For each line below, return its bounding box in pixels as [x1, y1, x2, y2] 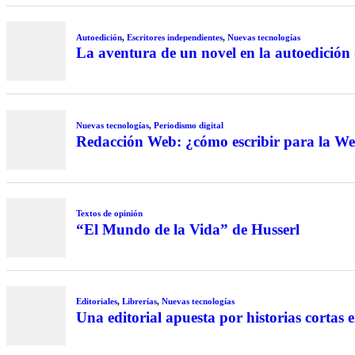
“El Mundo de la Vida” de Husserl [75, 220, 300, 238]
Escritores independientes [126, 32, 223, 42]
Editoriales [75, 296, 117, 307]
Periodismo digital [153, 120, 223, 130]
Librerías [121, 296, 157, 307]
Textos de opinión [75, 208, 143, 219]
